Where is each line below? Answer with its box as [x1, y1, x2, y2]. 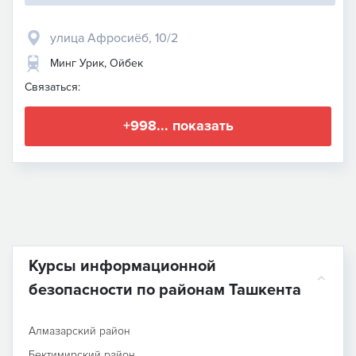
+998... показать [122, 117, 234, 135]
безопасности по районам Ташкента [29, 280, 301, 300]
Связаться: [25, 79, 80, 94]
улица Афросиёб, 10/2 [50, 29, 178, 46]
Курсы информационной [29, 256, 216, 276]
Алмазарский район [29, 323, 130, 338]
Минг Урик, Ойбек [50, 56, 143, 70]
